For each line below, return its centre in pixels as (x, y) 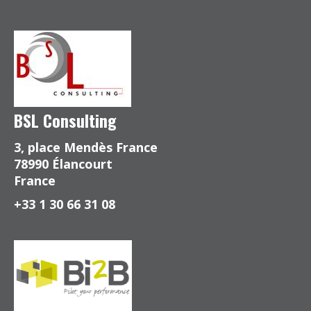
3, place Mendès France (86, 147)
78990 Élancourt (63, 164)
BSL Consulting (65, 120)
